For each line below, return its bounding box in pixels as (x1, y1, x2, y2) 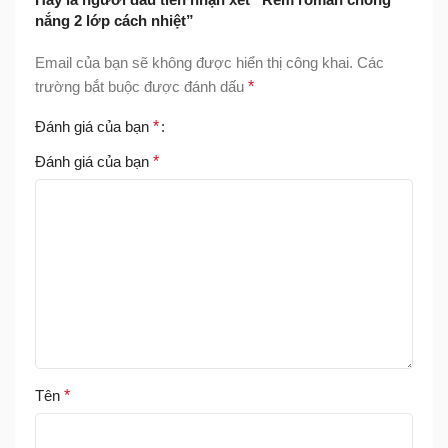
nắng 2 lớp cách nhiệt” (35, 11, 194, 29)
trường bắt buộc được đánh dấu (35, 77, 248, 95)
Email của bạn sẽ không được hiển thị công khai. (35, 53, 353, 71)
